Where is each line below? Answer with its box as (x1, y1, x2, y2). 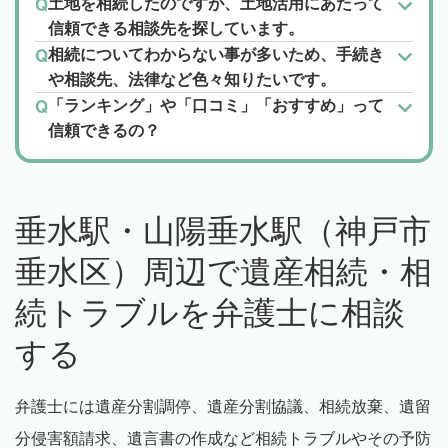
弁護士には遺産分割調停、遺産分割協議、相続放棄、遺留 (15, 398, 431, 416)
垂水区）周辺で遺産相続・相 (15, 254, 432, 291)
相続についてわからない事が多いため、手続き (48, 46, 384, 64)
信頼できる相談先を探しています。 (48, 20, 304, 38)
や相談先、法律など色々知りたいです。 (48, 71, 336, 89)
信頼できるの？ (48, 122, 160, 140)
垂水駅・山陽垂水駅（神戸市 (15, 213, 431, 250)
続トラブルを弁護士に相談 (15, 295, 405, 332)
